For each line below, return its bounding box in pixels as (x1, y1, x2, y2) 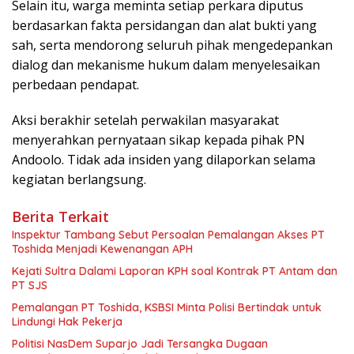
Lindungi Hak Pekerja (12, 314, 122, 330)
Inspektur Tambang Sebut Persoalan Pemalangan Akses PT (12, 228, 325, 243)
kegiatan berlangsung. (12, 171, 146, 189)
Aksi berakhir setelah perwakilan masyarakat (12, 111, 279, 130)
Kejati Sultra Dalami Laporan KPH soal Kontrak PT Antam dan (12, 264, 337, 279)
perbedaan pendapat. (12, 76, 139, 94)
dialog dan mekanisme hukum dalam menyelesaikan (12, 56, 320, 74)
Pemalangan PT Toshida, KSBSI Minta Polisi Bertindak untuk (12, 300, 322, 315)
